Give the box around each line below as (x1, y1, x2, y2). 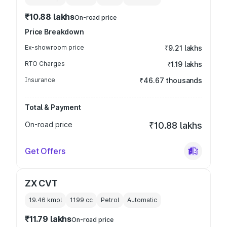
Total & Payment (25, 103, 81, 111)
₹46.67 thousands (139, 76, 202, 85)
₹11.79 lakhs (25, 214, 72, 224)
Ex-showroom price (25, 44, 84, 51)
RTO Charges (25, 60, 65, 67)
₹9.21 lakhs (164, 44, 202, 52)
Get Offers (25, 146, 65, 156)
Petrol (101, 196, 119, 204)
